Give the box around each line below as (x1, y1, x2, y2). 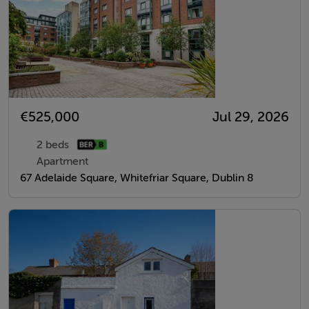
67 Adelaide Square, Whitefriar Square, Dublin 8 (20, 171, 254, 184)
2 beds (37, 138, 69, 151)
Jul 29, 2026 (212, 108, 289, 125)
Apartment (37, 154, 88, 168)
